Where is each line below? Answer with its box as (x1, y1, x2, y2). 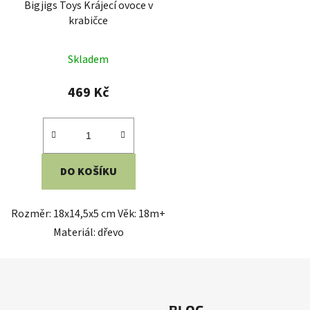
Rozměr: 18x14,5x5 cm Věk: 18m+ (11, 206, 166, 222)
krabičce (69, 13, 109, 29)
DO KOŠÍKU (60, 164, 117, 180)
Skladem (68, 52, 109, 68)
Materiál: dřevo (53, 225, 124, 241)
